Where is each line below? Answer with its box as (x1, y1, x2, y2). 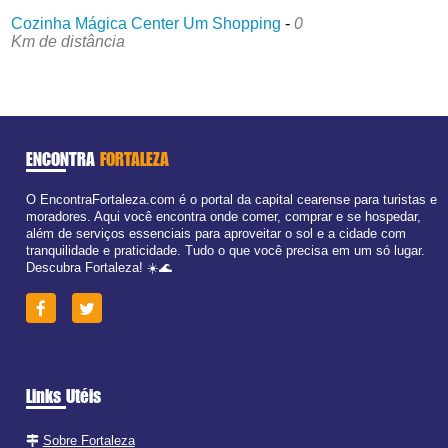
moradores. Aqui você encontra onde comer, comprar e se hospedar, (25, 208, 421, 224)
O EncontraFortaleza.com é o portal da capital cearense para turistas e (25, 191, 437, 207)
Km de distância (11, 33, 126, 51)
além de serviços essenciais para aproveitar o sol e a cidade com (25, 225, 406, 241)
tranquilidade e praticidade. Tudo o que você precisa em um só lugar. (25, 242, 425, 258)
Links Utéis (25, 385, 101, 408)
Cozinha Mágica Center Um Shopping (11, 15, 282, 33)
